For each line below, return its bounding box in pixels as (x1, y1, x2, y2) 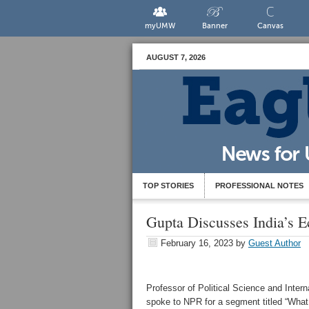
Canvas (257, 21, 283, 30)
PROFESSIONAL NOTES (215, 181, 303, 190)
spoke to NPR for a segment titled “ (146, 297, 288, 307)
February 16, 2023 (161, 238, 233, 248)
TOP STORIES (143, 181, 194, 190)
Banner (202, 21, 228, 30)
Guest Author (248, 238, 301, 248)
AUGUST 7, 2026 (146, 53, 206, 61)
